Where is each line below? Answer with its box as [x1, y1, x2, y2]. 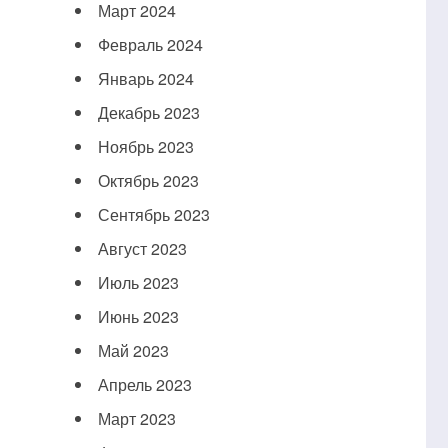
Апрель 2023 [97, 372, 192, 396]
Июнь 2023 [97, 304, 179, 328]
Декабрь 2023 [97, 100, 200, 124]
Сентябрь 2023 [97, 202, 210, 226]
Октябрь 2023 [97, 168, 199, 192]
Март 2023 [97, 406, 176, 430]
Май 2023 [97, 338, 169, 362]
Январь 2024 [97, 66, 194, 90]
